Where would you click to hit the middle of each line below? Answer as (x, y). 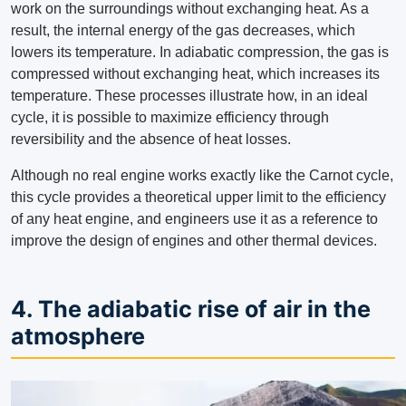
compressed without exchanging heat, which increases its (195, 74)
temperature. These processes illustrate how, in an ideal (189, 96)
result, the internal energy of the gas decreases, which (183, 31)
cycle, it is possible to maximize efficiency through (170, 118)
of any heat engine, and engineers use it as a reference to (194, 219)
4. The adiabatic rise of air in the (191, 309)
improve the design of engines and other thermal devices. (194, 241)
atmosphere (78, 337)
